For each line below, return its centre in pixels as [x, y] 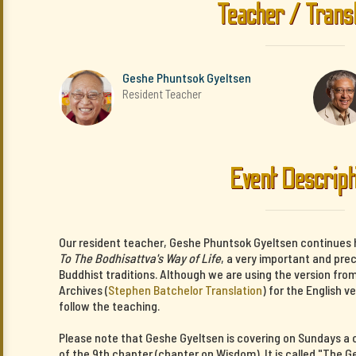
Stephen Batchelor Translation [185, 290]
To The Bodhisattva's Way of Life [140, 258]
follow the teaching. [109, 306]
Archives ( [83, 290]
